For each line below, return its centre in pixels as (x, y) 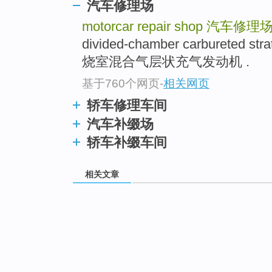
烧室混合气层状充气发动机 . (166, 62)
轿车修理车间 (127, 105)
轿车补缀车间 (127, 142)
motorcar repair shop (144, 27)
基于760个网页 (121, 83)
